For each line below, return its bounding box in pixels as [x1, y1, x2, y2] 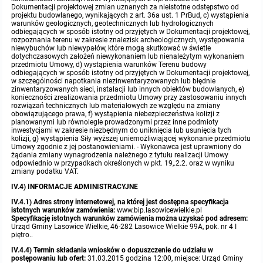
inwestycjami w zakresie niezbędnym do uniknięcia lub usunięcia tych [11, 126, 232, 135]
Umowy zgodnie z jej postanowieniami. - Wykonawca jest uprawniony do [11, 143, 242, 151]
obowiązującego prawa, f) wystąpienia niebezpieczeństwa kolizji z [11, 110, 220, 119]
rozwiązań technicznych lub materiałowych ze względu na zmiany [11, 102, 221, 110]
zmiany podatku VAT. [11, 167, 79, 176]
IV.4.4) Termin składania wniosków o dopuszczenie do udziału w [11, 246, 214, 255]
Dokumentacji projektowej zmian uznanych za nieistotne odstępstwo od [11, 3, 240, 12]
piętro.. [11, 231, 33, 240]
